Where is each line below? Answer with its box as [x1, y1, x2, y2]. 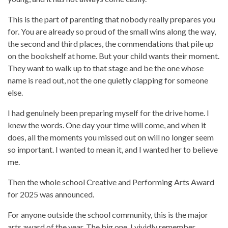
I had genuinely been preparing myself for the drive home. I [8, 108, 209, 118]
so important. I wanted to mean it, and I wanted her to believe [8, 145, 218, 155]
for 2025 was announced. [8, 189, 94, 199]
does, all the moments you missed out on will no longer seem [8, 132, 214, 142]
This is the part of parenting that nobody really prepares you [8, 14, 215, 24]
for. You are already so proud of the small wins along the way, [8, 26, 216, 37]
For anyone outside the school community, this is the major [8, 210, 208, 220]
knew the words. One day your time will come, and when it [8, 120, 206, 130]
